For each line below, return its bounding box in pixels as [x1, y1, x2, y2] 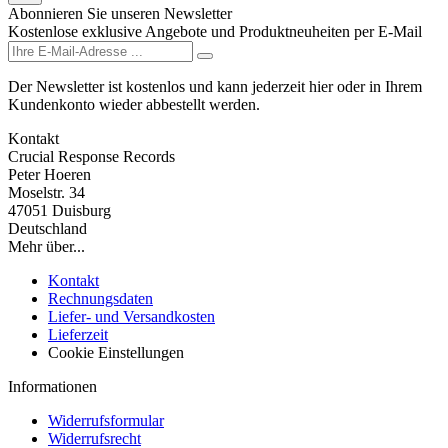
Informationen [8, 377, 97, 395]
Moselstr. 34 [8, 183, 85, 201]
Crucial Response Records [8, 147, 175, 165]
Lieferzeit [48, 325, 108, 343]
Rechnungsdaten [48, 289, 153, 307]
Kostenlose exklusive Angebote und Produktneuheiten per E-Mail [8, 22, 422, 40]
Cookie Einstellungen [48, 343, 184, 361]
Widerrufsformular [48, 411, 164, 429]
